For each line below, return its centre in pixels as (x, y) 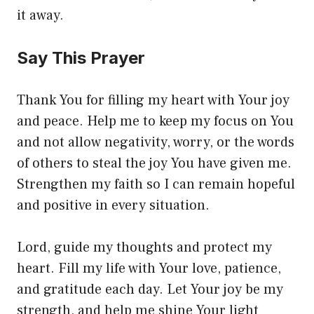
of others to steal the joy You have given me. (154, 163)
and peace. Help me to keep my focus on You (155, 121)
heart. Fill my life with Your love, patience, (149, 268)
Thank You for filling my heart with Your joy (153, 100)
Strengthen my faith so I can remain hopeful (156, 184)
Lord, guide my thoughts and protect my (144, 247)
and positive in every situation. (113, 205)
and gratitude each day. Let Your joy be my (150, 289)
